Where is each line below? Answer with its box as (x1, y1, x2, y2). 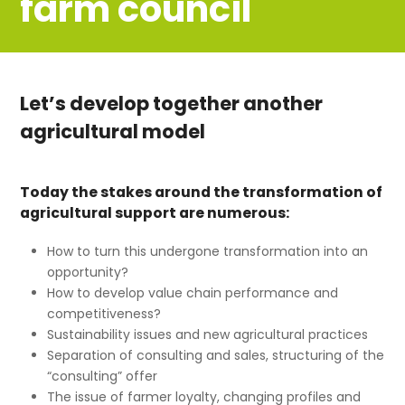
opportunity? (47, 263, 129, 282)
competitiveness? (47, 305, 162, 324)
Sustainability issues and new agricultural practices (47, 325, 369, 344)
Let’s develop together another (20, 90, 324, 118)
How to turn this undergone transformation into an (47, 242, 369, 261)
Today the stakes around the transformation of (20, 182, 383, 203)
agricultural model (20, 118, 206, 146)
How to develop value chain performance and (47, 284, 339, 303)
